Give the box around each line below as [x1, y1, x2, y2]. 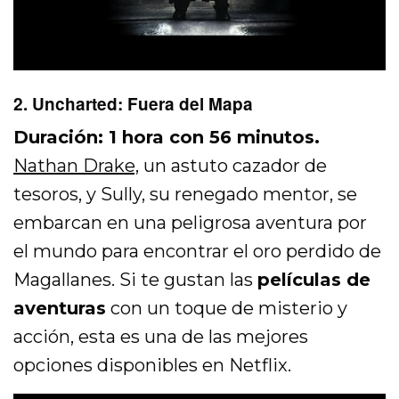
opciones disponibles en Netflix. [13, 354, 292, 377]
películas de [257, 269, 371, 291]
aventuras [13, 297, 106, 320]
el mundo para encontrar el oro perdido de [13, 240, 382, 263]
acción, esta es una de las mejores [13, 326, 309, 348]
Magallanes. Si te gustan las [13, 269, 258, 291]
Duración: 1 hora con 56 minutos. [13, 126, 321, 149]
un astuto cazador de [139, 155, 328, 177]
